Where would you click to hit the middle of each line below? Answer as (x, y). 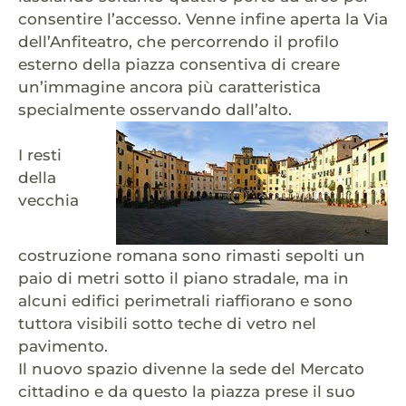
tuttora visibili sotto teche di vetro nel (167, 324)
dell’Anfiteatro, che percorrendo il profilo (179, 42)
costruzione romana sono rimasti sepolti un (192, 256)
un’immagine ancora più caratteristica (169, 87)
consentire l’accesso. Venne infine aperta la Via (203, 19)
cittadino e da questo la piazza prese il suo (187, 392)
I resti (40, 155)
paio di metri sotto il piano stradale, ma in (184, 279)
